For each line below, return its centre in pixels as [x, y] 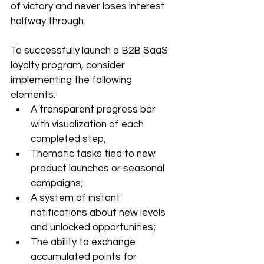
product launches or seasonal [99, 169]
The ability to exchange [84, 242]
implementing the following [72, 80]
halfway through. [48, 21]
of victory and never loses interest [89, 6]
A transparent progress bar [94, 110]
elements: [33, 95]
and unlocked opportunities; [93, 227]
